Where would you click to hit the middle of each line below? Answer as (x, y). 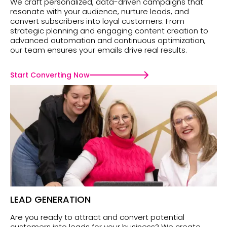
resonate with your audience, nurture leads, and (100, 12)
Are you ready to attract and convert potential (97, 217)
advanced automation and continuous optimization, (108, 41)
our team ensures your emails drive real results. (99, 50)
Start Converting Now (50, 75)
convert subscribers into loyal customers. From (97, 21)
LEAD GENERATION (50, 200)
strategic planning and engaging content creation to (109, 31)
